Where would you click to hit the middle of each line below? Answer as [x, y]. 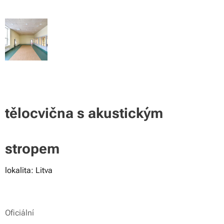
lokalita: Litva [29, 170]
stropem [32, 149]
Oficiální [19, 213]
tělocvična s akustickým [84, 113]
